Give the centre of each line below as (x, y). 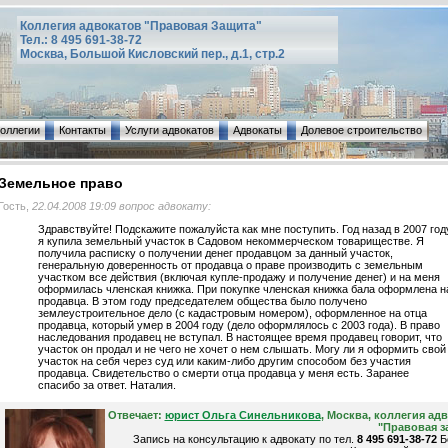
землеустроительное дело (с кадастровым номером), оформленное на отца (232, 313)
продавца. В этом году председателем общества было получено (202, 301)
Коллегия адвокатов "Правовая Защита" (141, 26)
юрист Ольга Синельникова (242, 415)
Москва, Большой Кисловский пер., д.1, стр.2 (152, 54)
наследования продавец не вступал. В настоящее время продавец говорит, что (239, 337)
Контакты (82, 130)
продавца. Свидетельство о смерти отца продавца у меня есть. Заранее (223, 373)
